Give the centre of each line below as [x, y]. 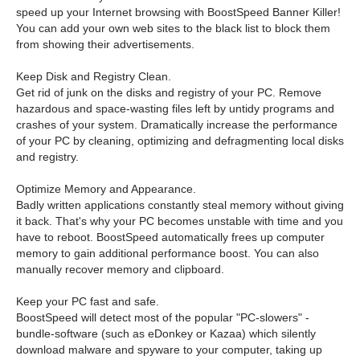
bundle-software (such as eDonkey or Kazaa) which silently [166, 333]
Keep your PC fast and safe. [88, 301]
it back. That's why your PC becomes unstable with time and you [180, 221]
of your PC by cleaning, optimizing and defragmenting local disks [180, 141]
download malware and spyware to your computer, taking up [169, 350]
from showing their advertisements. [105, 44]
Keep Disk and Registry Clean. [94, 76]
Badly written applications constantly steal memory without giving [180, 205]
